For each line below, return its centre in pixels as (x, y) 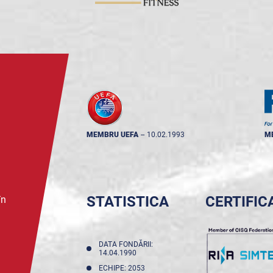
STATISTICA (127, 202)
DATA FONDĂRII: (126, 244)
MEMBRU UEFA (112, 135)
